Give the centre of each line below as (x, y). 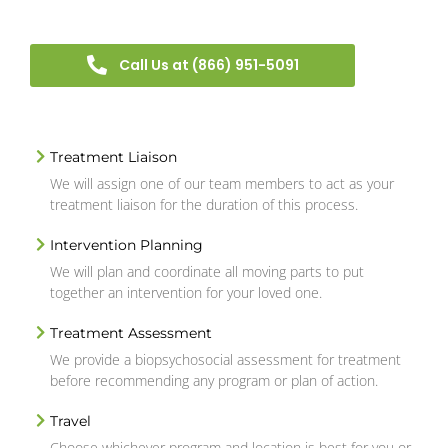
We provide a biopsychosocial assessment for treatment (225, 359)
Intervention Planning (126, 244)
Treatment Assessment (131, 332)
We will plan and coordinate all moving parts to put (207, 271)
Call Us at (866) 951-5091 (208, 64)
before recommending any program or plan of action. (214, 380)
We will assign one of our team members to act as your (222, 183)
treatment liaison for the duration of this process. (204, 204)
